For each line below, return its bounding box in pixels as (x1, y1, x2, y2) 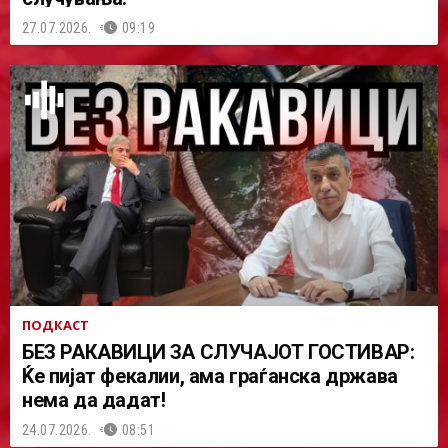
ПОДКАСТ (22, 315, 90, 334)
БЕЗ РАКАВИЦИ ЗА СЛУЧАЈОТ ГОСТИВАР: (22, 339, 415, 364)
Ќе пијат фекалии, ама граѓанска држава (22, 363, 398, 388)
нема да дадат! (22, 387, 166, 412)
